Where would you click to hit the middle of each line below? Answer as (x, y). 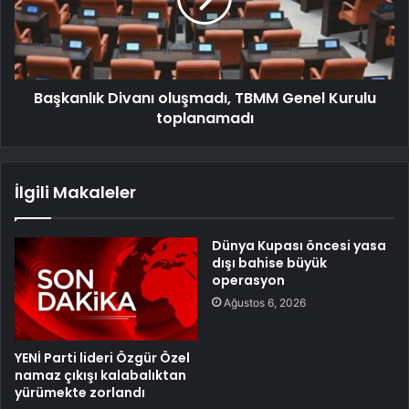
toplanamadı (204, 119)
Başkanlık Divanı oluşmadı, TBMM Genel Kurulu (204, 99)
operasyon (248, 281)
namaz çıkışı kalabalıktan (100, 376)
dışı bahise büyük (269, 263)
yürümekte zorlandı (80, 393)
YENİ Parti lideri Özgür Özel (102, 358)
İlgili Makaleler (75, 193)
